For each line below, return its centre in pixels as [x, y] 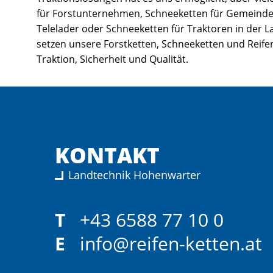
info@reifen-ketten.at [171, 244]
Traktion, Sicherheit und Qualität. [112, 59]
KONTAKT [107, 155]
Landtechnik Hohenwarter [135, 175]
